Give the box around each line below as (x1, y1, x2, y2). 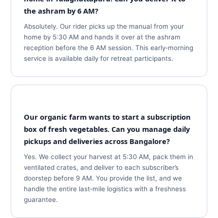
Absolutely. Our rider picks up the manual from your (24, 22, 184, 30)
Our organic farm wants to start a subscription (24, 112, 191, 122)
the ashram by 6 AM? (24, 6, 99, 16)
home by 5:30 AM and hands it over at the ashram (24, 33, 181, 41)
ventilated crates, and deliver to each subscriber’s (24, 163, 179, 171)
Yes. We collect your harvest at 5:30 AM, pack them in (24, 153, 194, 161)
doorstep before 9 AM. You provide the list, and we (24, 174, 182, 182)
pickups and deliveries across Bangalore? (24, 136, 170, 146)
